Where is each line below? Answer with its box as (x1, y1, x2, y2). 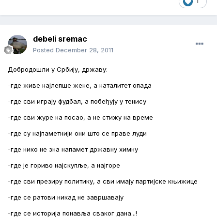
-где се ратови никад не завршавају (8, 193, 124, 201)
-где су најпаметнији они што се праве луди (8, 129, 147, 138)
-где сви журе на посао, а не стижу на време (8, 113, 153, 122)
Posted (33, 46, 56, 54)
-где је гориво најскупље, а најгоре (8, 161, 120, 170)
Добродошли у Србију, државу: (8, 65, 108, 74)
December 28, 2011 (56, 46, 113, 54)
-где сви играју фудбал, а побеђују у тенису (8, 97, 146, 106)
